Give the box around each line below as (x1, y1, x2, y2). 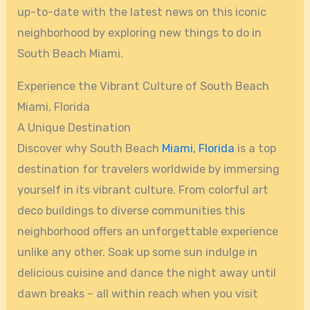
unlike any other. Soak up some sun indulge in (17, 245, 258, 259)
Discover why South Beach (17, 141, 163, 155)
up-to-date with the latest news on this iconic (17, 6, 267, 19)
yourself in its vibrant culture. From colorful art (17, 183, 269, 197)
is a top (235, 141, 277, 155)
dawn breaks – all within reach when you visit (17, 286, 259, 300)
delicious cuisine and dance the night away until (17, 266, 277, 280)
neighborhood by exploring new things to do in (17, 26, 262, 40)
